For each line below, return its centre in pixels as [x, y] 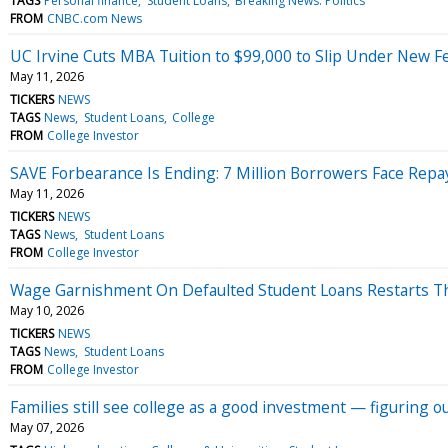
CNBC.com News [95, 18]
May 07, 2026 [47, 427]
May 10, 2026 [47, 310]
